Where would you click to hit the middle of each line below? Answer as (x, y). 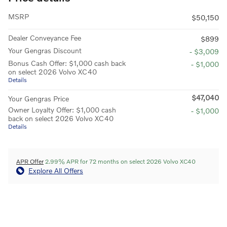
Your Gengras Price (39, 99)
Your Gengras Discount (45, 51)
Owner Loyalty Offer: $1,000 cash (62, 110)
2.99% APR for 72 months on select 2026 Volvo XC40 (120, 162)
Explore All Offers (56, 171)
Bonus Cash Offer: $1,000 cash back (67, 63)
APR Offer (30, 162)
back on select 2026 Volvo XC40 (61, 119)
